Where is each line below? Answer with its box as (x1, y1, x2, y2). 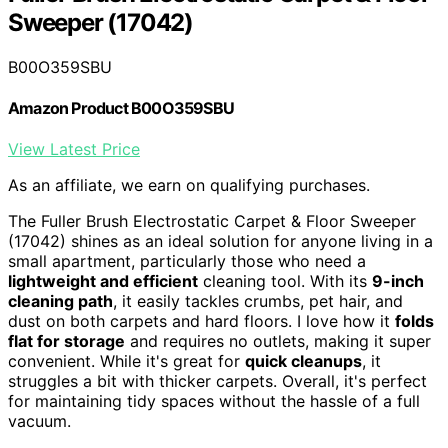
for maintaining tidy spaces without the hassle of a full (8, 391, 420, 412)
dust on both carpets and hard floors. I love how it (8, 311, 395, 332)
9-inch (372, 271, 424, 292)
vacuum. (8, 411, 71, 432)
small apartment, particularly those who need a (8, 251, 366, 272)
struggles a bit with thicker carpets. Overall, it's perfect (8, 371, 427, 392)
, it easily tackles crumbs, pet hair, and (113, 291, 403, 312)
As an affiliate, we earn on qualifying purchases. (8, 175, 370, 196)
